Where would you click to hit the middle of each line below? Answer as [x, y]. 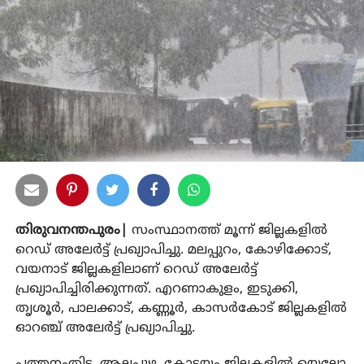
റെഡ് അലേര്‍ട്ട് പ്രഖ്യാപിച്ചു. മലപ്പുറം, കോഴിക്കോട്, [173, 250]
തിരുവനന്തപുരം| [71, 230]
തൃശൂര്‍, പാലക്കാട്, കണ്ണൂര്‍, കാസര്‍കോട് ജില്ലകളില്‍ [181, 308]
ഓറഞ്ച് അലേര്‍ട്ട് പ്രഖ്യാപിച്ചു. [105, 328]
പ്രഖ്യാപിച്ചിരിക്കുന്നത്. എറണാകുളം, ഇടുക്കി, [156, 289]
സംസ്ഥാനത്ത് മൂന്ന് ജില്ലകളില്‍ [227, 230]
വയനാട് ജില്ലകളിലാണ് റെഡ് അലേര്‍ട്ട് [136, 269]
